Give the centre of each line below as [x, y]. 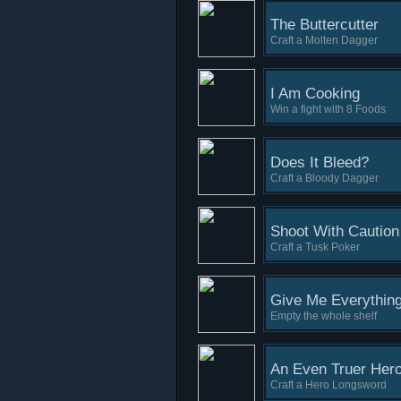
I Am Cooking [315, 94]
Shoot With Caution [335, 231]
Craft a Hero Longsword [328, 385]
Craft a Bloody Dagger [324, 178]
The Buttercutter [324, 25]
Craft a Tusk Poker [315, 247]
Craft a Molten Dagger [324, 40]
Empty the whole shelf [324, 316]
